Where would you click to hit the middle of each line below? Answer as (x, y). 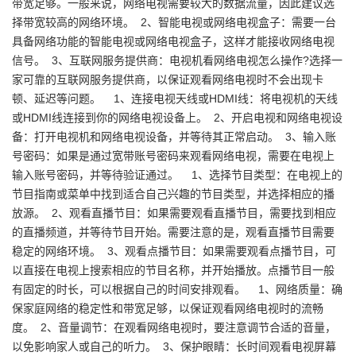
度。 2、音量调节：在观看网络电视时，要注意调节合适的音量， (174, 327)
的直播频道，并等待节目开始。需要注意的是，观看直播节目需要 (173, 232)
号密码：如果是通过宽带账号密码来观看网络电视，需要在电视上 (173, 156)
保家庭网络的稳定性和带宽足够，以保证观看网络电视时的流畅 (168, 308)
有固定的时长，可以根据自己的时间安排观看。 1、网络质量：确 (177, 289)
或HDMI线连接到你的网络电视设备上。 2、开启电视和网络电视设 (177, 118)
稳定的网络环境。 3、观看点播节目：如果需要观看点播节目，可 (174, 251)
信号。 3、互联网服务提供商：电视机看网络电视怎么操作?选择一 (177, 60)
